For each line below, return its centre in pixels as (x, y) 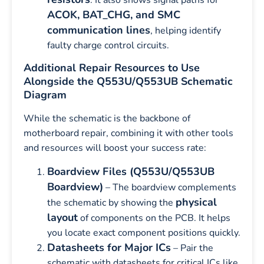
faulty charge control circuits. (108, 45)
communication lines (99, 30)
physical (196, 202)
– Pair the (192, 248)
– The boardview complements (170, 187)
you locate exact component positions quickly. (144, 232)
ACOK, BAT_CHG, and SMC (114, 14)
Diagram (45, 95)
